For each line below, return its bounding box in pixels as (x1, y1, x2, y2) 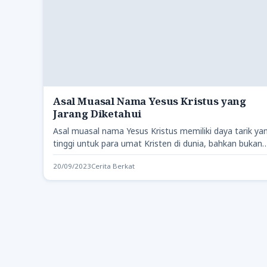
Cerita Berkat (91, 162, 135, 171)
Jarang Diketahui (53, 107, 142, 121)
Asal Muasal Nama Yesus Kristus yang (53, 94, 247, 108)
